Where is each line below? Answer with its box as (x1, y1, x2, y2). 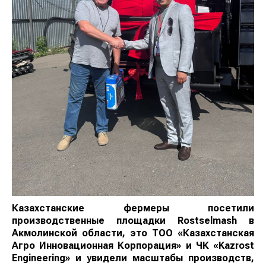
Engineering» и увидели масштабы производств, (12, 252, 254, 264)
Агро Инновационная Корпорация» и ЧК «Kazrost (12, 240, 254, 252)
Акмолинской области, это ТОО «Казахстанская (12, 227, 254, 239)
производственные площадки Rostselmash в (12, 215, 254, 227)
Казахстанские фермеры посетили (12, 202, 254, 214)
